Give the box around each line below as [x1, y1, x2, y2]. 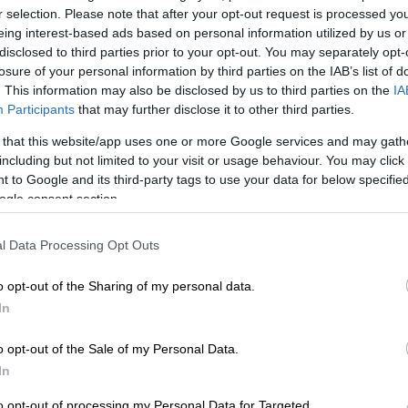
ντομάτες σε [210, 378, 317, 402]
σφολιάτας [210, 260, 302, 283]
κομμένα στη [210, 307, 317, 331]
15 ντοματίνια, [210, 283, 331, 307]
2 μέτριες [210, 354, 292, 378]
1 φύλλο [210, 236, 280, 260]
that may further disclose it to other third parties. [75, 101, 354, 117]
